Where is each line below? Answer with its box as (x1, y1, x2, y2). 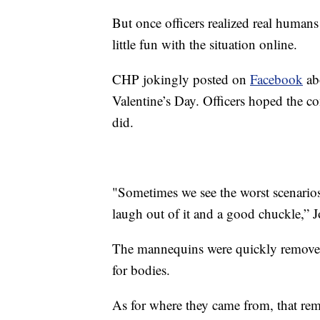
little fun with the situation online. (112, 34, 297, 53)
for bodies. (112, 260, 170, 279)
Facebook (250, 69, 303, 88)
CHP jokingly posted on (112, 69, 250, 88)
